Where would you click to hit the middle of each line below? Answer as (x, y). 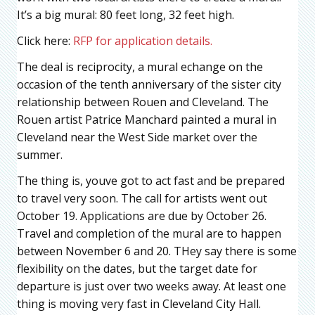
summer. (40, 155)
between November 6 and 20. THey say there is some (157, 251)
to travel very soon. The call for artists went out (142, 199)
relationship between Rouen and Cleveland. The (143, 102)
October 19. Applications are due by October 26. (142, 216)
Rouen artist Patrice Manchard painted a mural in (147, 120)
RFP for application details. (144, 41)
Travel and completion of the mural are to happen (149, 234)
